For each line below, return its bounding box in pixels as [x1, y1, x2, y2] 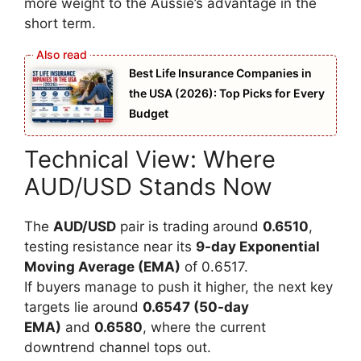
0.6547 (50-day [143, 299, 249, 316]
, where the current [143, 319, 266, 336]
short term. [24, 15, 96, 32]
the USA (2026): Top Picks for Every [129, 85, 325, 100]
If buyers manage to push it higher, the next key [24, 279, 333, 296]
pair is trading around [116, 218, 263, 235]
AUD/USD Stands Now [24, 172, 272, 201]
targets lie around [24, 299, 143, 316]
